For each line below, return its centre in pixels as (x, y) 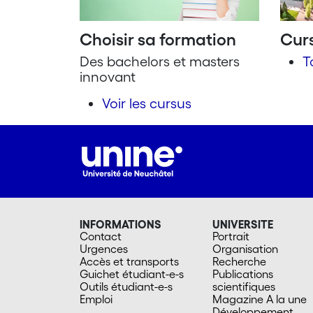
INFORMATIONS (121, 225)
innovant (108, 77)
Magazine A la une (260, 299)
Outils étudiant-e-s (126, 287)
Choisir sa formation (158, 40)
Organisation (245, 249)
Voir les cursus (147, 104)
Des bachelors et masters (160, 62)
